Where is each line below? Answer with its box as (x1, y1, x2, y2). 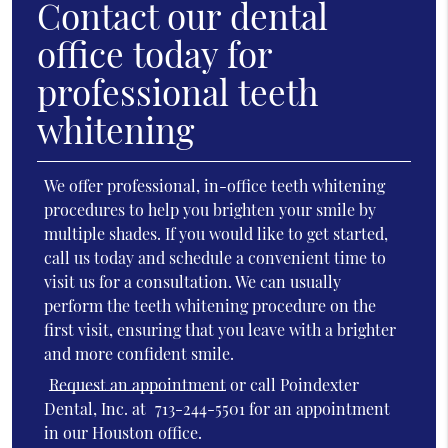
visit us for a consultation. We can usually (44, 270, 342, 292)
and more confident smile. (44, 342, 235, 364)
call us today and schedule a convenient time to (44, 246, 387, 268)
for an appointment (245, 398, 391, 420)
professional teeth (36, 67, 319, 115)
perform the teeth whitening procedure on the (44, 294, 377, 316)
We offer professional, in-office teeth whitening (44, 174, 386, 196)
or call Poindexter (226, 374, 360, 396)
